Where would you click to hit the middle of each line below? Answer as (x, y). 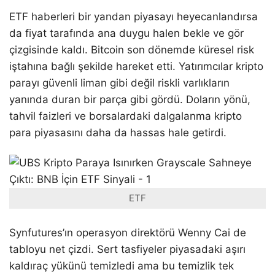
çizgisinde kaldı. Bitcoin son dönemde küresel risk (132, 50)
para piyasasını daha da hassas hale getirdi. (118, 133)
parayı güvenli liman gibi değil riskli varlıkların (119, 83)
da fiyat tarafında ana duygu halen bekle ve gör (126, 33)
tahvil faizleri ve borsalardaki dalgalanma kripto (126, 116)
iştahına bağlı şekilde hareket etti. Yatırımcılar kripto (136, 67)
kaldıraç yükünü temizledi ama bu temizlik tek (122, 265)
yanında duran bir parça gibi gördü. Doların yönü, (130, 100)
